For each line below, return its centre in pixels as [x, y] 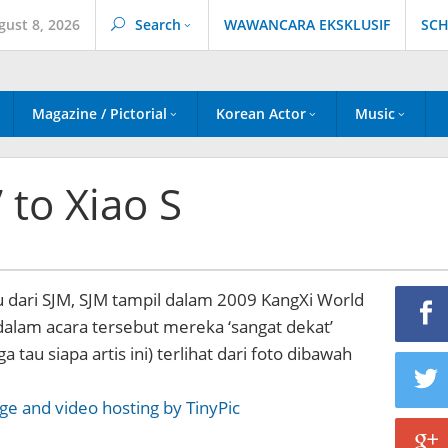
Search [158, 24]
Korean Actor [261, 113]
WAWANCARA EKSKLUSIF [307, 24]
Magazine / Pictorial [99, 113]
